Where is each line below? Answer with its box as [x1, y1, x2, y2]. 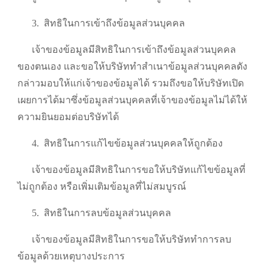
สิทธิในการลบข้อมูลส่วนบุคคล [44, 208, 171, 219]
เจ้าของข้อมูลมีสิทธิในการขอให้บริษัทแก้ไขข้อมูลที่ [32, 165, 246, 175]
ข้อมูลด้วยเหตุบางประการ [17, 251, 125, 262]
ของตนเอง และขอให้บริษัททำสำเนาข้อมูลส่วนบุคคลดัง [17, 61, 247, 72]
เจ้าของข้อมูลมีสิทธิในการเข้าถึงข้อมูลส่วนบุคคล [32, 44, 236, 55]
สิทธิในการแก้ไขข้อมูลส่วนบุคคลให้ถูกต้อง [44, 138, 223, 149]
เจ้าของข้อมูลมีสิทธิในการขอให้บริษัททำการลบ [32, 234, 231, 245]
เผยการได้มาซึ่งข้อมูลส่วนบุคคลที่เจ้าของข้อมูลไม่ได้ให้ [17, 95, 247, 106]
